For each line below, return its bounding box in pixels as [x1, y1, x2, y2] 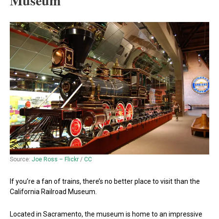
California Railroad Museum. [10, 188, 97, 196]
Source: [10, 156, 32, 163]
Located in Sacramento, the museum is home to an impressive [10, 210, 202, 218]
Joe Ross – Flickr [32, 156, 79, 163]
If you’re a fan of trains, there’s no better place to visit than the [10, 177, 200, 186]
